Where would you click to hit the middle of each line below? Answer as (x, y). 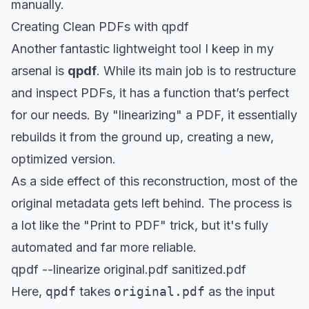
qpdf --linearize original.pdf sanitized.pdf (129, 269)
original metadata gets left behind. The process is (151, 203)
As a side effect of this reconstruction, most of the (154, 181)
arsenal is (39, 70)
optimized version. (63, 159)
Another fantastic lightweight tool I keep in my (142, 48)
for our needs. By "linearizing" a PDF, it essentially (154, 114)
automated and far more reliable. (104, 247)
